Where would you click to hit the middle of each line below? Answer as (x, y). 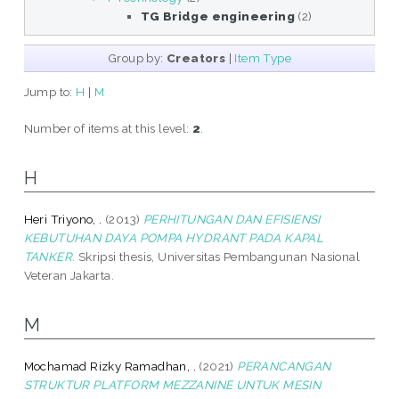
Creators (196, 57)
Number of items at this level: (108, 128)
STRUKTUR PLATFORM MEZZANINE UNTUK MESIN (172, 384)
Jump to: (50, 91)
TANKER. (49, 256)
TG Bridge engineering (218, 16)
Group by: (137, 57)
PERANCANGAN (284, 366)
